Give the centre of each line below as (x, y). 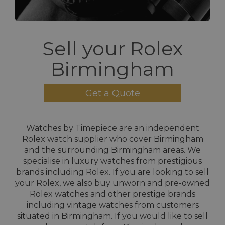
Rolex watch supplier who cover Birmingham (113, 139)
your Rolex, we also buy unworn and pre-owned (113, 183)
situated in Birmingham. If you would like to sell (113, 216)
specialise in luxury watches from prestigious (113, 161)
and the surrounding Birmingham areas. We (113, 150)
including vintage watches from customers (113, 205)
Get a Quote (113, 93)
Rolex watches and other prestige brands (113, 194)
